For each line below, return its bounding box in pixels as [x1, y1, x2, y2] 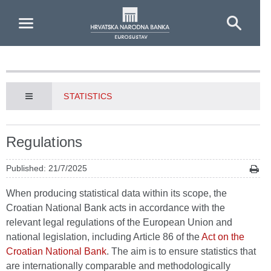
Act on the [201, 232, 244, 242]
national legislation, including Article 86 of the [6, 232, 201, 242]
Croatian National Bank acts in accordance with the [6, 203, 225, 213]
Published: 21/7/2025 [6, 163, 87, 173]
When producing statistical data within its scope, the [6, 188, 227, 198]
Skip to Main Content [4, 6, 94, 16]
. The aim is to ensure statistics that [106, 246, 256, 256]
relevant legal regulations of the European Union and [6, 217, 232, 227]
